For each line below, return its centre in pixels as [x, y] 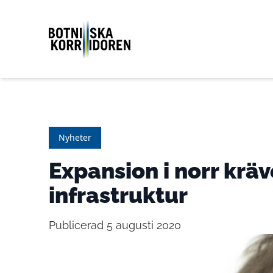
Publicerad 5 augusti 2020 [115, 225]
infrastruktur [118, 195]
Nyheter [75, 137]
